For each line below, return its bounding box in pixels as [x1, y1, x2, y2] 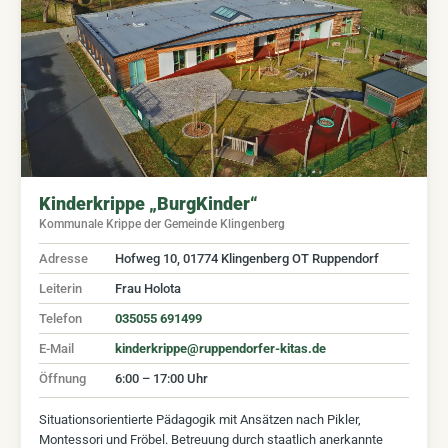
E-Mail [39, 340, 74, 356]
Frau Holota [115, 280, 181, 296]
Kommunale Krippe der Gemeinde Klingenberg [39, 216, 285, 231]
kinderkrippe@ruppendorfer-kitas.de [115, 340, 326, 356]
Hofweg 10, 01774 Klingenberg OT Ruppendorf [115, 250, 379, 266]
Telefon [39, 310, 82, 326]
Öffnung [39, 370, 86, 386]
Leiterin [39, 280, 82, 296]
